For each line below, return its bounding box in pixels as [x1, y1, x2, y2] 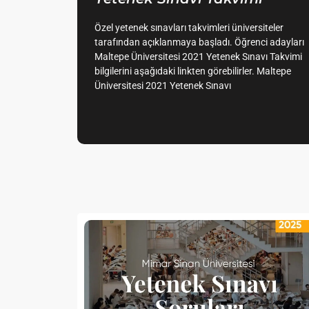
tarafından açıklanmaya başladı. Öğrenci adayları [94, 37, 304, 48]
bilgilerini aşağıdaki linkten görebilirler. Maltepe [94, 66, 291, 77]
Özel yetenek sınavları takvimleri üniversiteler [94, 22, 283, 34]
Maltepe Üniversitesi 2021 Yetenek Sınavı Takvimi [94, 51, 302, 63]
